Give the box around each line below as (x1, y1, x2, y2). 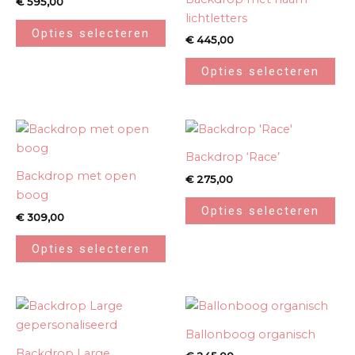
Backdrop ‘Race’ (185, 150, 280, 165)
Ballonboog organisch (185, 326, 315, 342)
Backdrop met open (16, 169, 136, 184)
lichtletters (185, 10, 247, 25)
